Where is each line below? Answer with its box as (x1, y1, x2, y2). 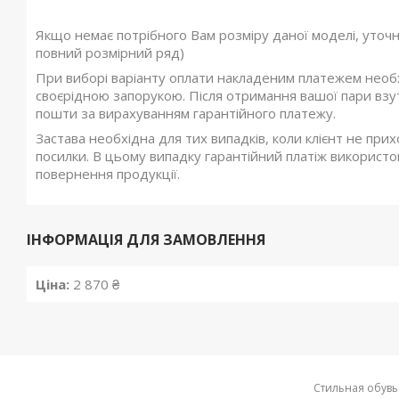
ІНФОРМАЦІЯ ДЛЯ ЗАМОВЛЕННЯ (27, 230, 265, 249)
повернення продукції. (36, 165, 180, 183)
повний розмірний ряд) (36, 44, 184, 61)
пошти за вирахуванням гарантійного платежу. (36, 104, 336, 122)
